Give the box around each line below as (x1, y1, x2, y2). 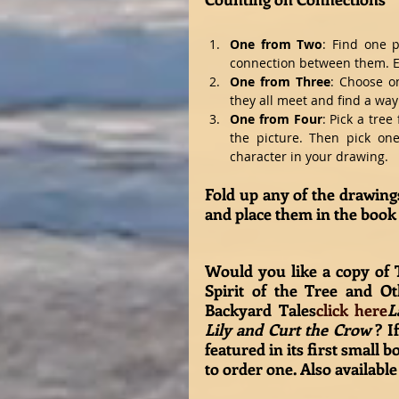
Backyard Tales (205, 299, 316, 322)
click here (315, 299, 387, 322)
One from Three (230, 73, 330, 91)
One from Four (230, 110, 322, 128)
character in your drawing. (230, 148, 395, 166)
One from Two (230, 36, 323, 53)
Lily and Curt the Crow (205, 319, 376, 341)
